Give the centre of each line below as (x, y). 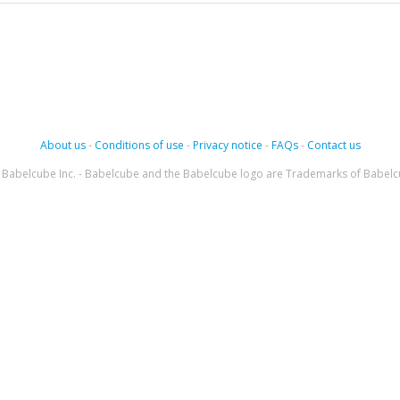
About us (62, 145)
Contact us (333, 145)
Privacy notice (227, 145)
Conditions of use (139, 145)
